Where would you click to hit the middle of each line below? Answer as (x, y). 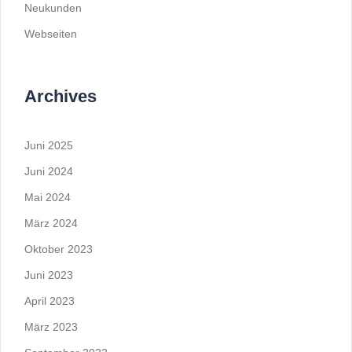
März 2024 (51, 223)
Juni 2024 (49, 171)
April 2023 (49, 301)
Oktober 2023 (59, 249)
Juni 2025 (49, 145)
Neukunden (53, 8)
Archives (60, 96)
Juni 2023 (49, 275)
